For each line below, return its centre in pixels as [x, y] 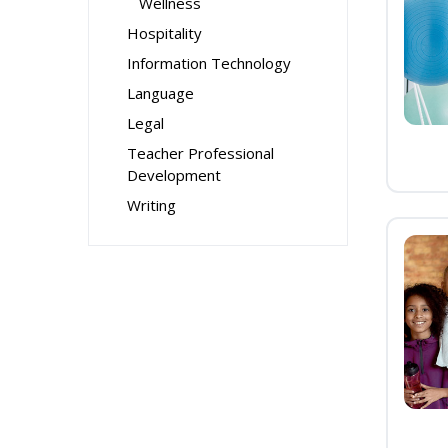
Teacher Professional [200, 153]
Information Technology [209, 63]
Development [174, 175]
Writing [151, 205]
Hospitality [164, 33]
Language [160, 93]
